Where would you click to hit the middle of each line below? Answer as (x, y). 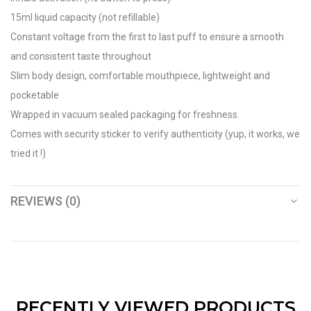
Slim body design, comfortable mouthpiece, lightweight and (140, 76)
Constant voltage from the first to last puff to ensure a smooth (147, 37)
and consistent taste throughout (81, 57)
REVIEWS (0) (45, 201)
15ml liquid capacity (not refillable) (85, 18)
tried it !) (28, 154)
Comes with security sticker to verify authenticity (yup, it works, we (155, 134)
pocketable (35, 95)
